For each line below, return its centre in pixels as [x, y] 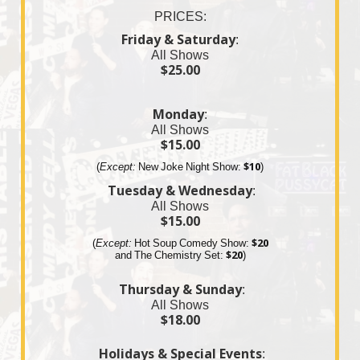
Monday [178, 114]
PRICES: [180, 16]
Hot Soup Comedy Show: [190, 242]
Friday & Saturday [178, 39]
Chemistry [178, 254]
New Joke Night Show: [188, 166]
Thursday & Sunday [180, 289]
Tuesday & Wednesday [180, 190]
